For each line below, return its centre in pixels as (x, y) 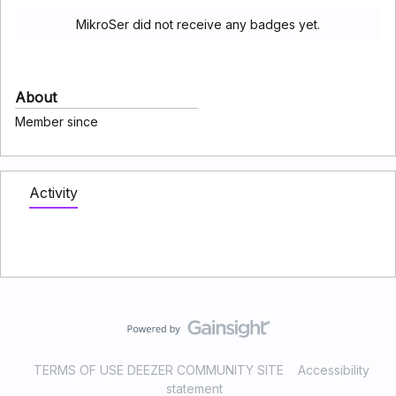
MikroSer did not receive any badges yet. (198, 24)
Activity (53, 193)
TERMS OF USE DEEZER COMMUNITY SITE (159, 370)
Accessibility (334, 370)
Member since (57, 122)
